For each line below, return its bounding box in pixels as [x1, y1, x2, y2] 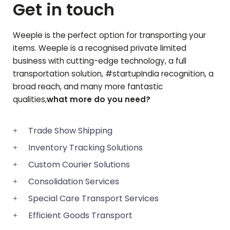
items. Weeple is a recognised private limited [13, 43, 186, 54]
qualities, [13, 94, 47, 105]
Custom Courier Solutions [28, 159, 130, 171]
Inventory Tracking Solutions [28, 142, 143, 154]
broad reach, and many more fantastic [13, 81, 163, 92]
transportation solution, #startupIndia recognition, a [13, 68, 214, 80]
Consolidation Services [28, 176, 119, 188]
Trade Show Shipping [28, 125, 112, 137]
